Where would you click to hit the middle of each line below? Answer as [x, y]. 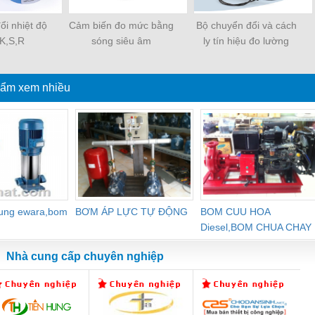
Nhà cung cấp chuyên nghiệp [84, 257]
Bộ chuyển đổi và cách [246, 26]
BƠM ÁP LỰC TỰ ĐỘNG [131, 212]
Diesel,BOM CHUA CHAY [256, 227]
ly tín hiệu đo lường [246, 41]
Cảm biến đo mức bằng [121, 26]
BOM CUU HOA [235, 212]
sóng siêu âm [121, 41]
